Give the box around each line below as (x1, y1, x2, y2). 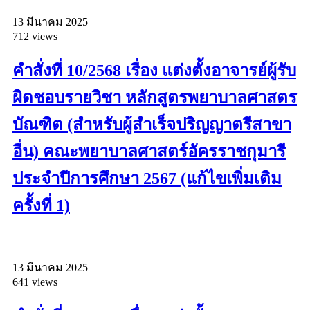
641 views (12, 275, 57, 288)
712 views (12, 30, 57, 42)
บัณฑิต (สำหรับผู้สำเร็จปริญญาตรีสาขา (12, 115, 291, 134)
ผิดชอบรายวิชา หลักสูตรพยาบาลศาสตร (12, 88, 297, 107)
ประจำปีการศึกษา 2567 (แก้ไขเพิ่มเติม (12, 169, 282, 188)
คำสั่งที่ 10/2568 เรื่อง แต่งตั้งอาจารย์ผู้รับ (12, 61, 296, 80)
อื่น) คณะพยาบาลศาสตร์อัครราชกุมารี (12, 142, 286, 161)
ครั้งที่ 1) (12, 196, 70, 215)
